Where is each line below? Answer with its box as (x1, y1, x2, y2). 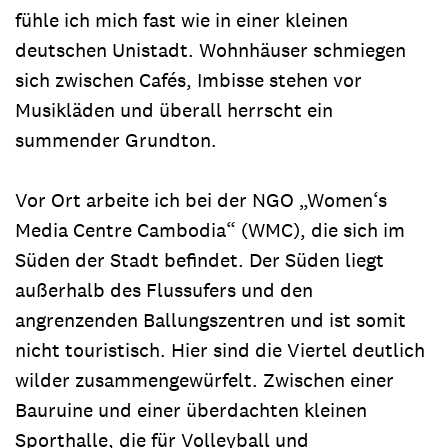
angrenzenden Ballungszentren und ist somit (15, 306, 406, 333)
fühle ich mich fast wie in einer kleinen (15, 6, 348, 33)
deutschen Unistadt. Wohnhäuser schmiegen (15, 36, 406, 63)
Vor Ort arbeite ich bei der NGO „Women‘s (15, 186, 387, 213)
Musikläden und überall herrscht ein (15, 96, 333, 123)
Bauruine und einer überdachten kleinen (15, 396, 367, 423)
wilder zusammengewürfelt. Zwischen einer (15, 366, 394, 393)
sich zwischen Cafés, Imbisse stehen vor (15, 66, 362, 93)
